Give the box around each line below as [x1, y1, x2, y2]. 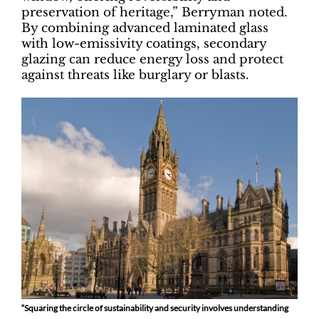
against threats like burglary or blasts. [21, 68, 249, 83]
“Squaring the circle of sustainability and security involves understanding [21, 302, 288, 313]
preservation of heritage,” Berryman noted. [21, 5, 288, 21]
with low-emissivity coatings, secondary [21, 36, 266, 52]
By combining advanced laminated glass [21, 21, 268, 36]
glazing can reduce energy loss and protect [21, 52, 283, 68]
